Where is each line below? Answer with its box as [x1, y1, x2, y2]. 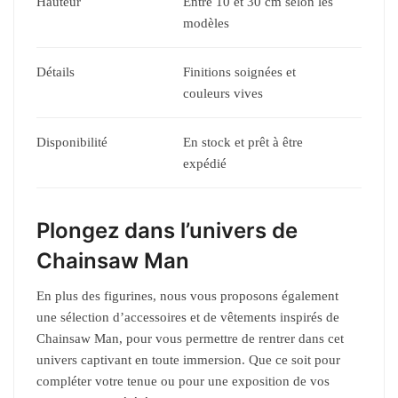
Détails [36, 65, 75, 80]
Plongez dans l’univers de [36, 218, 298, 244]
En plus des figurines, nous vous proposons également [36, 289, 338, 304]
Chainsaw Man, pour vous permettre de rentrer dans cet [36, 331, 344, 346]
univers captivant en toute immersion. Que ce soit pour [36, 353, 340, 368]
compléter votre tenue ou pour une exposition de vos [36, 374, 330, 389]
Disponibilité [36, 135, 107, 150]
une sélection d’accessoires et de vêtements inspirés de [36, 310, 339, 325]
